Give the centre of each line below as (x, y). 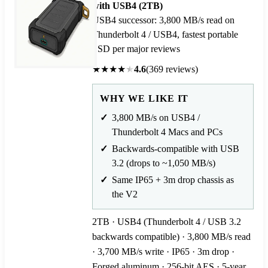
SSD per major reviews (136, 49)
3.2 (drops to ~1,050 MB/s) (164, 163)
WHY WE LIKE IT (144, 99)
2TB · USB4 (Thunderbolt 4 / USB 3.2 (167, 222)
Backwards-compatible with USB (176, 149)
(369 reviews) (172, 69)
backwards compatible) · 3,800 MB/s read (171, 237)
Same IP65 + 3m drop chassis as (173, 180)
